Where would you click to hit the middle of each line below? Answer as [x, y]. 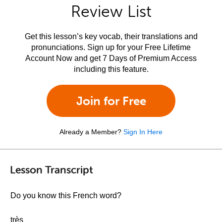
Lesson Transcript [52, 169]
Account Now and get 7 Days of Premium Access [111, 58]
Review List [111, 11]
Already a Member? [90, 132]
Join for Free [111, 101]
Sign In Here [143, 132]
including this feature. [111, 69]
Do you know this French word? [66, 195]
